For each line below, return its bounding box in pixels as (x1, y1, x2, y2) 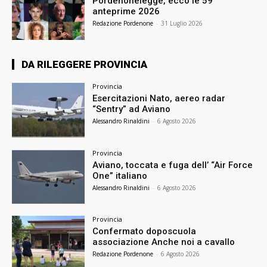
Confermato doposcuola (92, 226, 197, 237)
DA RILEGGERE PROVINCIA (21, 58, 147, 70)
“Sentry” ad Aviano (92, 103, 171, 114)
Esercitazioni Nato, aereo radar (92, 92, 226, 104)
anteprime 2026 (92, 6, 160, 17)
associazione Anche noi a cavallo (92, 237, 235, 248)
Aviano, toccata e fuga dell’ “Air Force (92, 159, 253, 170)
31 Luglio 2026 (161, 19, 203, 28)
